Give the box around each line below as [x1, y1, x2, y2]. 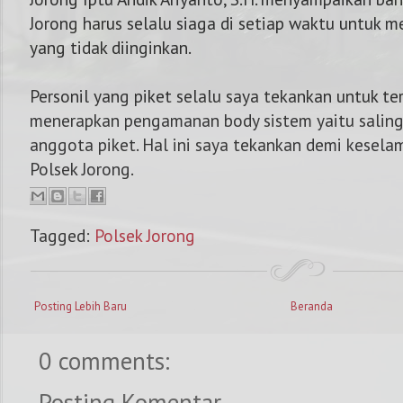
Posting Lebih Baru [34, 298, 127, 314]
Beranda [291, 298, 333, 314]
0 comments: [39, 345, 170, 376]
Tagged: [30, 223, 94, 246]
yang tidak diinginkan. [30, 36, 192, 58]
